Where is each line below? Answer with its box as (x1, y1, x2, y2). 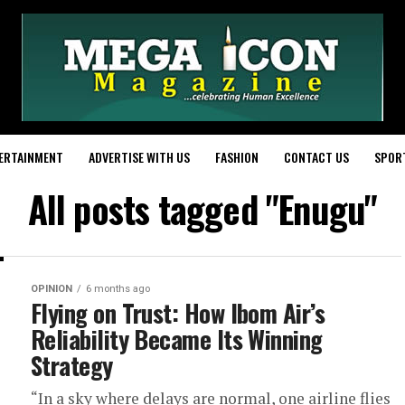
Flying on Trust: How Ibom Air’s (31, 295, 325, 331)
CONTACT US (283, 147, 349, 166)
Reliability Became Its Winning (31, 321, 323, 357)
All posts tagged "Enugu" (27, 182, 378, 236)
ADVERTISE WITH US (88, 147, 190, 166)
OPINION (31, 283, 72, 295)
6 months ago (86, 283, 150, 295)
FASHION (214, 147, 259, 166)
